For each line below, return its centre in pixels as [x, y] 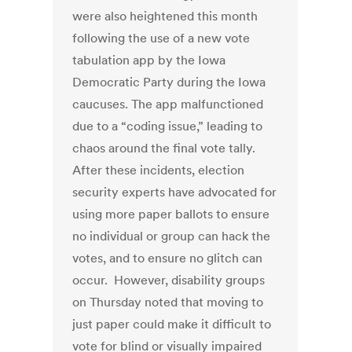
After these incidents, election [159, 170]
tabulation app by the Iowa [149, 60]
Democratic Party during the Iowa [169, 82]
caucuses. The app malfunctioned [168, 104]
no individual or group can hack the [172, 236]
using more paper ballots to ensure [171, 214]
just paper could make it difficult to [172, 324]
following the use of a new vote [161, 38]
